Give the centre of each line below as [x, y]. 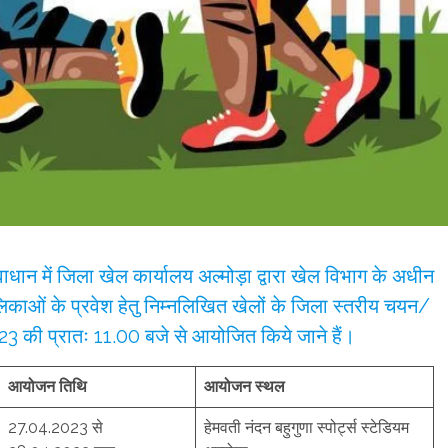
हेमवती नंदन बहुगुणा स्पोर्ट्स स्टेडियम [306, 427]
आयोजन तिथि [47, 386]
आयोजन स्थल [244, 386]
